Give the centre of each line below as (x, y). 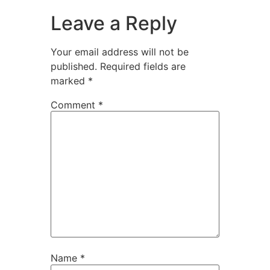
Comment (74, 105)
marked (69, 81)
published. (74, 66)
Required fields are (143, 66)
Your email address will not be (120, 52)
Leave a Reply (114, 23)
